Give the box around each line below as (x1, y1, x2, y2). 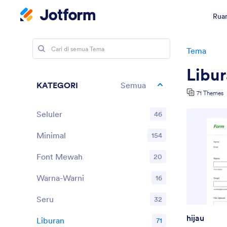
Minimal (36, 130, 66, 140)
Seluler (36, 109, 62, 119)
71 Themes (197, 89, 223, 97)
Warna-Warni (36, 173, 84, 183)
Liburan (36, 215, 64, 225)
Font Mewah (36, 152, 83, 162)
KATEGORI (36, 80, 78, 90)
